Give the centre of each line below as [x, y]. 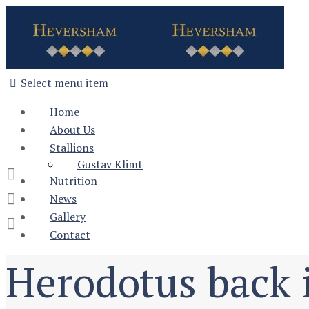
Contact [70, 235]
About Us [72, 130]
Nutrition [73, 181]
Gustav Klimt [110, 164]
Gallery [68, 217]
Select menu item [65, 83]
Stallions [72, 148]
